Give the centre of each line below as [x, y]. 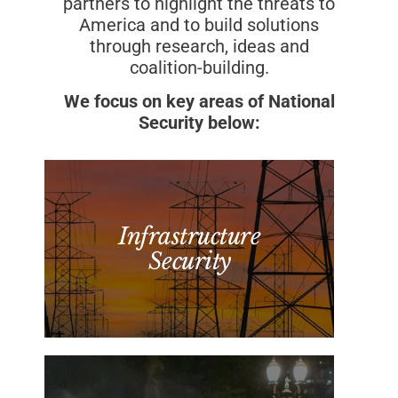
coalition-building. [199, 68]
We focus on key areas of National [199, 102]
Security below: [199, 123]
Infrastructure [190, 237]
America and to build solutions [199, 25]
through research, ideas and [199, 47]
